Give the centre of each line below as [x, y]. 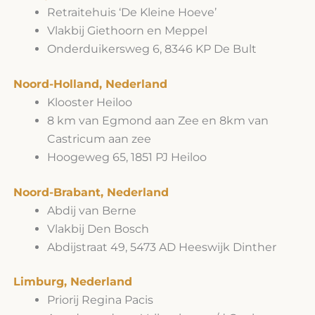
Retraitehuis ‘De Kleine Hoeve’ [131, 13]
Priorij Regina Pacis [100, 300]
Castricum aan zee [99, 139]
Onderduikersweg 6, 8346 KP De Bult [152, 49]
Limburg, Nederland [72, 282]
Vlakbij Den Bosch [98, 229]
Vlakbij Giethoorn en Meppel [127, 31]
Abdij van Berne [91, 211]
